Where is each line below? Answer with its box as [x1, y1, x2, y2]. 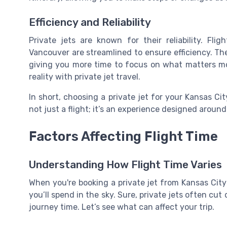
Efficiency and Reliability [29, 16, 151, 28]
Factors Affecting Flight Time [29, 129, 218, 144]
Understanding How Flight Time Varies [29, 159, 222, 171]
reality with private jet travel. [29, 71, 140, 82]
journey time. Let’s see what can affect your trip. [29, 202, 214, 212]
